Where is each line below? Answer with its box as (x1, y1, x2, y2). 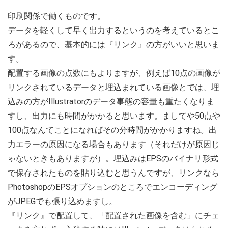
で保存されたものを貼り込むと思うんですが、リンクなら (8, 167, 219, 178)
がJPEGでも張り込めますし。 (8, 196, 117, 206)
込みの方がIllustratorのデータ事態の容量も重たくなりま (8, 96, 214, 106)
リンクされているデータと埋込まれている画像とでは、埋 (8, 82, 219, 92)
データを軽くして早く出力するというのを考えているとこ (8, 25, 219, 35)
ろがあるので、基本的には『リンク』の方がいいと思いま (8, 39, 219, 49)
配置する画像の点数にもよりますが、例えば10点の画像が (8, 68, 220, 78)
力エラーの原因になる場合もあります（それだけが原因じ (8, 139, 219, 149)
